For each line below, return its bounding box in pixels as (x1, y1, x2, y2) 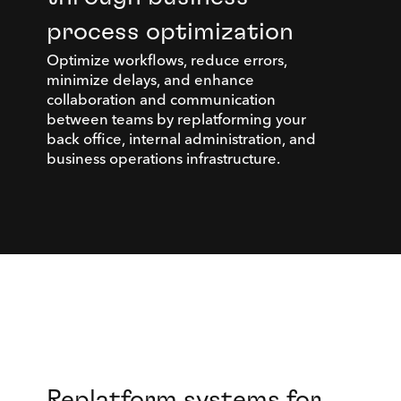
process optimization (46, 20, 294, 45)
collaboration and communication (46, 90, 276, 108)
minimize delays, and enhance (46, 71, 254, 89)
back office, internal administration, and (46, 130, 316, 148)
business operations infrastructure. (46, 149, 280, 167)
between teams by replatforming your (46, 110, 306, 128)
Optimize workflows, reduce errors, (46, 51, 287, 69)
